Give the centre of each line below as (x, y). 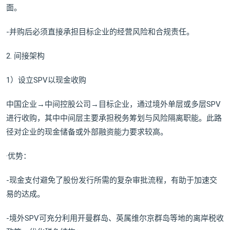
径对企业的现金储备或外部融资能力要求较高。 (87, 132)
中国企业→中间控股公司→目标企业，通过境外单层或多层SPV (113, 104)
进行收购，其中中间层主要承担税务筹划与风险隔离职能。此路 (114, 118)
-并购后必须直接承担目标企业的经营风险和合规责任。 (100, 32)
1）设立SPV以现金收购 (46, 80)
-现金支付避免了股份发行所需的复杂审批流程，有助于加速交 (112, 180)
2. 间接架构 (25, 56)
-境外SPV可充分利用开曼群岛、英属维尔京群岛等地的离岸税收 (115, 218)
